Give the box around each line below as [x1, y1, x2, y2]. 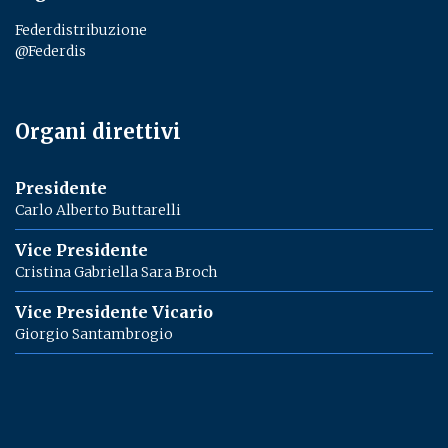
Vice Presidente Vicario [15, 302, 213, 322]
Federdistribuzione [15, 21, 147, 39]
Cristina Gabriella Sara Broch [15, 263, 217, 281]
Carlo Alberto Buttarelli [15, 201, 181, 219]
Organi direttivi [15, 119, 181, 144]
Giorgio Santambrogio [15, 325, 173, 343]
